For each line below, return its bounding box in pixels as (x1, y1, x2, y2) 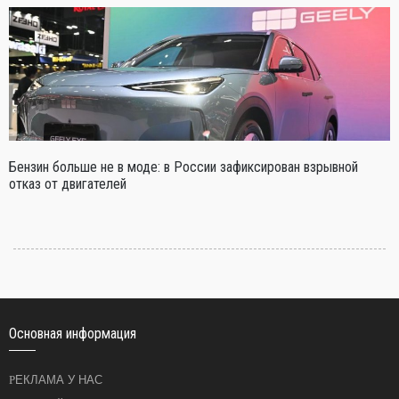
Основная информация (9, 324, 136, 342)
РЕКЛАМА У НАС (15, 372, 102, 387)
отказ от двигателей (9, 175, 126, 192)
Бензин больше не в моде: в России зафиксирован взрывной (9, 158, 358, 175)
